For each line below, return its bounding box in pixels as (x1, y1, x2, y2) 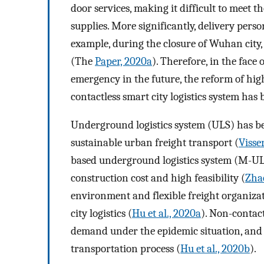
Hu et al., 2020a (132, 207, 201, 220)
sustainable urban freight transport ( (71, 136, 239, 150)
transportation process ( (71, 242, 180, 256)
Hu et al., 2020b (180, 242, 250, 256)
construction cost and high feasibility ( (71, 171, 245, 185)
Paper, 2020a (95, 54, 152, 68)
